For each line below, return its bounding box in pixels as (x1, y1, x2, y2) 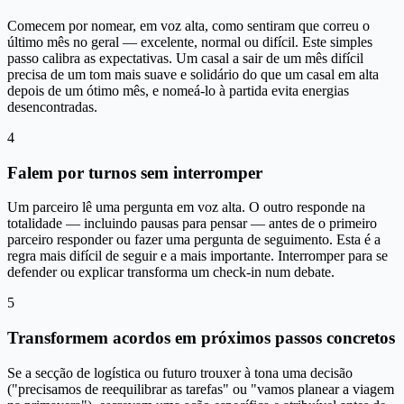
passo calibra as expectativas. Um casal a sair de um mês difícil (7, 50, 363, 66)
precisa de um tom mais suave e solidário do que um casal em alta (7, 66, 379, 82)
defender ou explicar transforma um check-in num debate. (7, 264, 335, 280)
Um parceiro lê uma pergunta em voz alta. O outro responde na (7, 199, 365, 216)
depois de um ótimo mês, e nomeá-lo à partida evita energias (7, 82, 349, 98)
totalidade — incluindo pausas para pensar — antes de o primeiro (7, 216, 377, 232)
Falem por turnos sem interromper (7, 162, 262, 182)
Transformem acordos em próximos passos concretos (7, 328, 395, 348)
